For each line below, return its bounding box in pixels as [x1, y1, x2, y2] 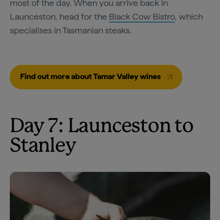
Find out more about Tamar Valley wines [20, 71, 162, 81]
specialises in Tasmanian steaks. [10, 25, 132, 35]
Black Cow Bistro [109, 11, 175, 22]
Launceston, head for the [10, 11, 109, 22]
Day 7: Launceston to [10, 117, 193, 136]
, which [175, 11, 203, 22]
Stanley [10, 137, 76, 156]
